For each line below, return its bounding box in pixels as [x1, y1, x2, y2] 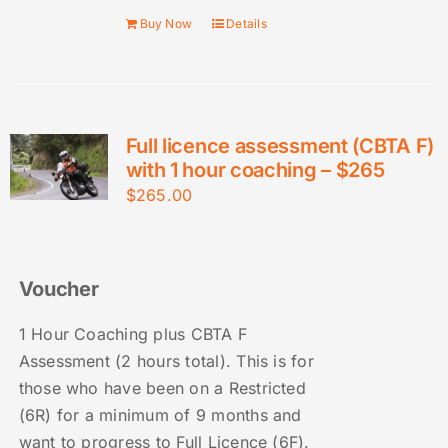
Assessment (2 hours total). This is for [18, 351, 314, 372]
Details [226, 16, 267, 32]
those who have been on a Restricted [18, 378, 306, 399]
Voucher [18, 277, 99, 302]
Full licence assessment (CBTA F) [125, 134, 434, 159]
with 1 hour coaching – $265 [125, 158, 385, 183]
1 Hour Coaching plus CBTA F [18, 324, 248, 345]
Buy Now [139, 16, 193, 32]
